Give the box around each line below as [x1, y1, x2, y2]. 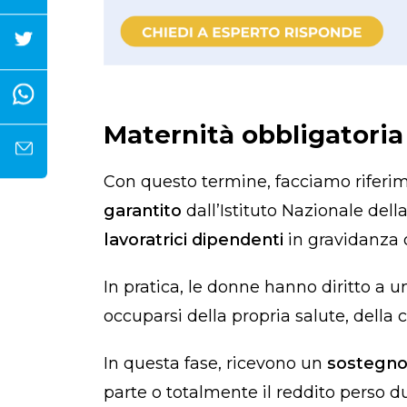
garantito [104, 201, 186, 222]
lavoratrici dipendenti [104, 230, 283, 251]
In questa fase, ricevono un [104, 353, 327, 374]
